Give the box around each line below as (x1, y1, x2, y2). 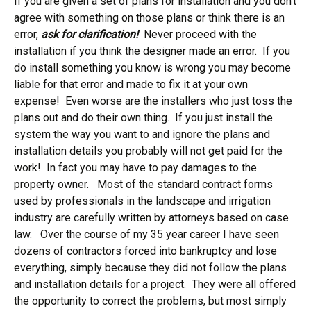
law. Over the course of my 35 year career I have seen (14, 228, 279, 241)
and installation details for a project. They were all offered (14, 278, 296, 291)
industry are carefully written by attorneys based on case (14, 211, 289, 224)
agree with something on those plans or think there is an (14, 11, 285, 24)
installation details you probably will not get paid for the (14, 144, 283, 158)
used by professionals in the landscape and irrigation (14, 194, 271, 208)
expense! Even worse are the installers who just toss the (14, 94, 292, 108)
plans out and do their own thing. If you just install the (14, 111, 273, 124)
